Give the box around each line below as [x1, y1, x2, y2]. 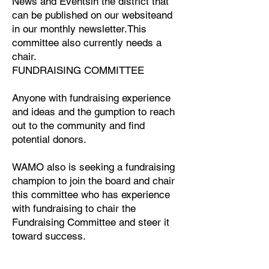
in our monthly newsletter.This [12, 23, 147, 35]
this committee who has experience [12, 189, 170, 201]
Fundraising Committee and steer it [12, 216, 169, 228]
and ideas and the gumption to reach [12, 106, 175, 118]
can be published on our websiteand [12, 9, 172, 21]
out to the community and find [12, 119, 145, 131]
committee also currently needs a [12, 37, 162, 49]
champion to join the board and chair [12, 175, 175, 187]
